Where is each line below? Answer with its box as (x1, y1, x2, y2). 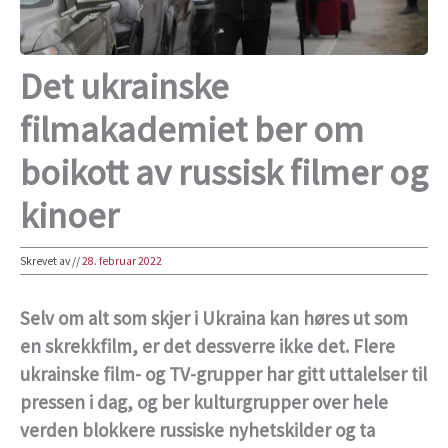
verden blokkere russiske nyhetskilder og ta (20, 418, 375, 443)
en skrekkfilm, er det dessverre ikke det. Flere (20, 334, 395, 359)
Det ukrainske (20, 63, 229, 110)
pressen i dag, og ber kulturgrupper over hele (20, 390, 388, 415)
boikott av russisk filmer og (20, 149, 428, 196)
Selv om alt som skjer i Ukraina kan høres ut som (20, 306, 408, 331)
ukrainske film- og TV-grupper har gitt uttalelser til (20, 362, 427, 387)
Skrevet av (20, 254, 72, 269)
